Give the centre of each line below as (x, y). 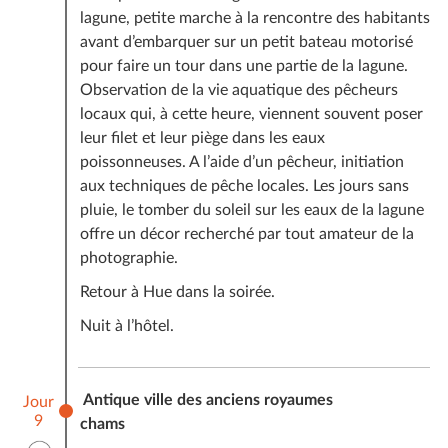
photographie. (128, 257)
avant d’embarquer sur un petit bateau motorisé (246, 41)
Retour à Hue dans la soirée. (177, 291)
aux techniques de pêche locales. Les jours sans (244, 185)
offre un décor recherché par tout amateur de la (246, 233)
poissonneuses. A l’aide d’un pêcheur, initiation (241, 161)
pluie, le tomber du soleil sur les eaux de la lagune (251, 209)
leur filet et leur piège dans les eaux (202, 137)
